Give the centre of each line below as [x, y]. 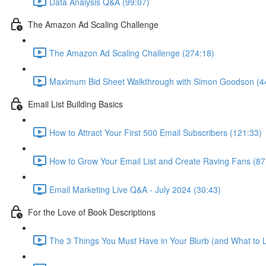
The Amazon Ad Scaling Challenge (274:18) [132, 53]
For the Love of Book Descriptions [92, 212]
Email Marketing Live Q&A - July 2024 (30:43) [135, 189]
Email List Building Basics [75, 104]
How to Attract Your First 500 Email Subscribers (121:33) [156, 132]
